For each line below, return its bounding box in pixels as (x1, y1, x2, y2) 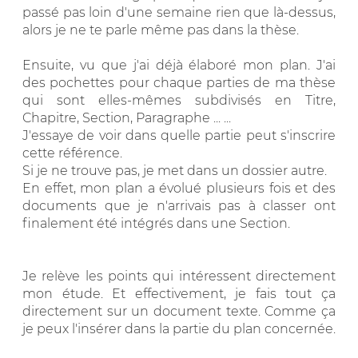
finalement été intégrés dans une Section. (22, 215, 290, 231)
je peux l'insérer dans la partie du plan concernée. (22, 320, 336, 336)
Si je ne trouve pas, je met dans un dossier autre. (22, 162, 327, 178)
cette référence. (22, 145, 122, 161)
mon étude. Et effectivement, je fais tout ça (22, 285, 336, 301)
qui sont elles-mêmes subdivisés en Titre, (22, 92, 336, 108)
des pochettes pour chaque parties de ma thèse (22, 74, 336, 90)
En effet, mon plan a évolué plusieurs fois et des (22, 180, 336, 196)
